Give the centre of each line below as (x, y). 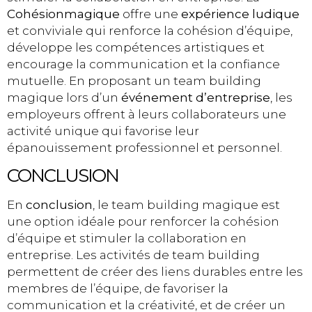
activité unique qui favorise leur (103, 131)
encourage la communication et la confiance (143, 64)
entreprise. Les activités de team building (133, 255)
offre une (150, 14)
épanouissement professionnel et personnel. (145, 147)
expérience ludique (240, 14)
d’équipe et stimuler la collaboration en (127, 238)
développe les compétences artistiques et (136, 47)
